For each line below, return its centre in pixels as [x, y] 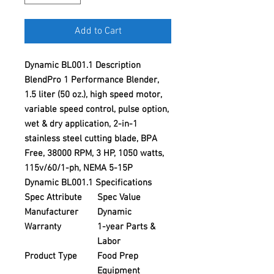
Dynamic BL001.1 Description [83, 65]
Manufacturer [51, 212]
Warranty [43, 227]
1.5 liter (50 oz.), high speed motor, [93, 95]
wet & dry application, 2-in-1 [81, 124]
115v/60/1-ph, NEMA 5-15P [79, 168]
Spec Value [119, 198]
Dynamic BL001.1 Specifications [88, 183]
